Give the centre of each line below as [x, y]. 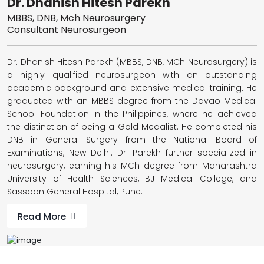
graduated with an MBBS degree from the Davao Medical [132, 100]
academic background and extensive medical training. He [132, 88]
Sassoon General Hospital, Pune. [75, 191]
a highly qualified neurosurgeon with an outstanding [132, 75]
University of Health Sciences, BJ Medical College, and [132, 178]
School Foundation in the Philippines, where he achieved [132, 113]
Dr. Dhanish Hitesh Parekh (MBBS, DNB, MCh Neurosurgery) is [132, 62]
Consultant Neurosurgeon [67, 29]
